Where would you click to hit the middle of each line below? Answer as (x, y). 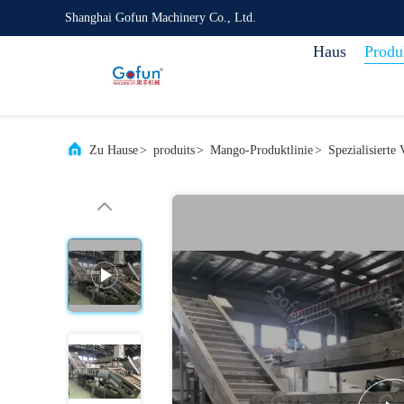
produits (174, 150)
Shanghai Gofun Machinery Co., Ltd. (161, 18)
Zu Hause (114, 150)
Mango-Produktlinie (262, 150)
